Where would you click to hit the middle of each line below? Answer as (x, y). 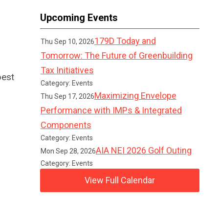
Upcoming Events (79, 18)
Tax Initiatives (67, 70)
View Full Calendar (120, 180)
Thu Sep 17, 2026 (67, 96)
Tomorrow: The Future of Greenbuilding (116, 55)
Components (66, 125)
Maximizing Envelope (135, 96)
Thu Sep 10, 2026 (67, 42)
